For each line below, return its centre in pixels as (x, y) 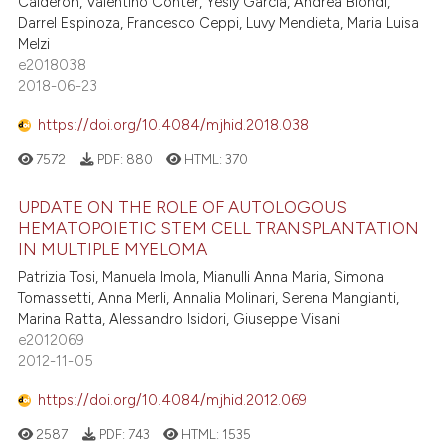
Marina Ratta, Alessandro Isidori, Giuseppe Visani (179, 319)
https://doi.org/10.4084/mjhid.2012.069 (173, 399)
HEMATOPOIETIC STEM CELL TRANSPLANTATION (219, 228)
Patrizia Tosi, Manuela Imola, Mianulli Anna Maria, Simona (201, 277)
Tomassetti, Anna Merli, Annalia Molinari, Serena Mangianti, (209, 298)
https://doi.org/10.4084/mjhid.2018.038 (174, 124)
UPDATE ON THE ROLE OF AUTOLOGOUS (183, 207)
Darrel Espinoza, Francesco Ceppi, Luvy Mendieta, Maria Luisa (219, 23)
